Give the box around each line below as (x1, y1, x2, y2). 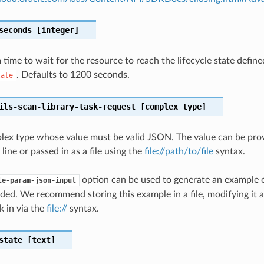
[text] (22, 235, 55, 245)
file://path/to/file (144, 146, 213, 156)
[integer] (31, 25, 79, 35)
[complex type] (135, 101, 206, 111)
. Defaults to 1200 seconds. (16, 70, 130, 80)
